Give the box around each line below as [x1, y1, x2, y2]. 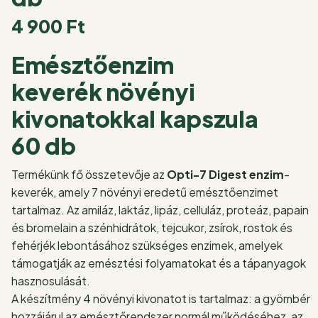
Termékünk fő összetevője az [11, 167, 167, 182]
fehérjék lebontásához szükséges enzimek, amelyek [11, 238, 283, 253]
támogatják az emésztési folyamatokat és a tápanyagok [11, 256, 306, 271]
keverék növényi [11, 77, 195, 106]
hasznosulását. [11, 273, 90, 289]
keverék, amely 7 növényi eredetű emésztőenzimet [11, 185, 278, 200]
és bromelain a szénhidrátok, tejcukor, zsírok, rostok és [11, 220, 292, 236]
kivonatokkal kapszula [11, 104, 258, 133]
